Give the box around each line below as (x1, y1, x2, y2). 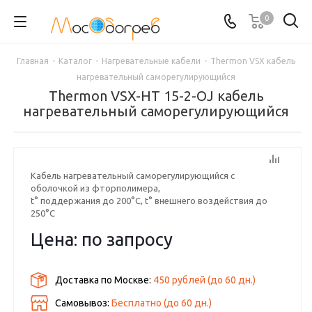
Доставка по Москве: (55, 274, 154, 286)
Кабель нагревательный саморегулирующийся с (31, 171, 235, 180)
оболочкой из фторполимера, (31, 183, 161, 193)
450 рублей (153, 274, 206, 286)
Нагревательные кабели (102, 56, 201, 65)
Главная (17, 56, 49, 65)
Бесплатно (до (111, 297, 182, 309)
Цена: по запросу (31, 229, 173, 249)
